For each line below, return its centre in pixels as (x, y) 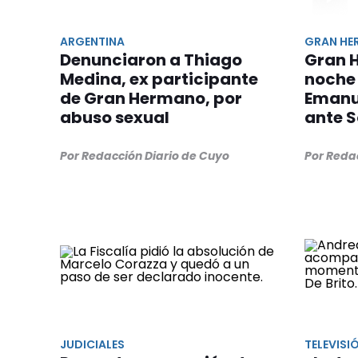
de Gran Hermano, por (151, 99)
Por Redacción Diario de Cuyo (145, 156)
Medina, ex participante (159, 80)
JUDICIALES (92, 344)
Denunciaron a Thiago (151, 60)
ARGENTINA (92, 42)
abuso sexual (115, 118)
